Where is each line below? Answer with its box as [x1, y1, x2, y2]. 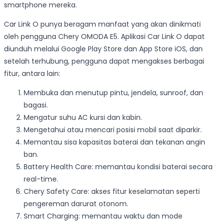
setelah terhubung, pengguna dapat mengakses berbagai [4, 56, 204, 66]
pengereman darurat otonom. [24, 198, 128, 209]
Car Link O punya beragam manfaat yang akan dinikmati [4, 19, 201, 29]
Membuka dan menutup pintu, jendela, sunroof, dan [24, 87, 203, 98]
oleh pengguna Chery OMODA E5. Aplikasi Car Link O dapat [4, 31, 205, 41]
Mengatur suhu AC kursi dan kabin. [24, 112, 142, 122]
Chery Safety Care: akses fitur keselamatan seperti [24, 186, 200, 196]
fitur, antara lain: [4, 68, 60, 78]
